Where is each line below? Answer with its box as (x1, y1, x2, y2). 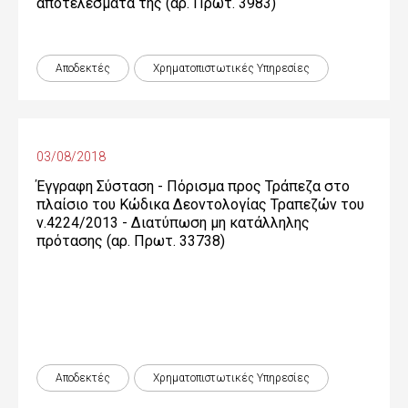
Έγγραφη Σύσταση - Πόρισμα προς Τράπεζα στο (36, 178, 350, 195)
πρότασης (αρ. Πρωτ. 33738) (36, 232, 225, 250)
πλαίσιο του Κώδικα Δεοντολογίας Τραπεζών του (36, 196, 364, 213)
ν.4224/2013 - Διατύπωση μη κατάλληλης (36, 214, 310, 231)
